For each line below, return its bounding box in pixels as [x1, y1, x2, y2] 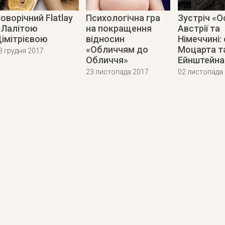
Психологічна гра [86, 12, 161, 23]
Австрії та [177, 23, 220, 34]
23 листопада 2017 [86, 67, 149, 76]
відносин [86, 33, 125, 44]
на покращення [86, 23, 152, 34]
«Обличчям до [86, 44, 149, 55]
